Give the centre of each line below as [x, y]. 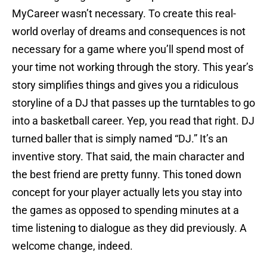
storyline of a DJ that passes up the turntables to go [133, 103]
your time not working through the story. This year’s [133, 67]
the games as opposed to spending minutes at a [125, 210]
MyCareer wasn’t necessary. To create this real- [124, 14]
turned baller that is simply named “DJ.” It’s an [120, 139]
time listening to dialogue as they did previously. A [129, 228]
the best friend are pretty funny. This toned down [127, 175]
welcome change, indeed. [72, 246]
